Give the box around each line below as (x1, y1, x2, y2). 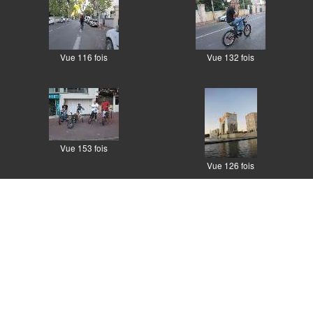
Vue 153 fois (60, 142, 108, 154)
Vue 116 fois (60, 51, 108, 64)
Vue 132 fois (207, 51, 254, 64)
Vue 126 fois (207, 159, 254, 172)
